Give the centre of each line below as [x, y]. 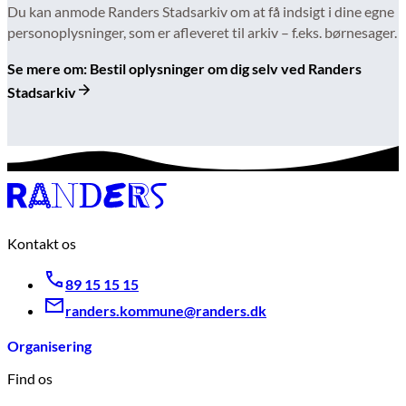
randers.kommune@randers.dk [166, 310]
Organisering [49, 345]
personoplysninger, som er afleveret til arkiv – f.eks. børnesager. [202, 33]
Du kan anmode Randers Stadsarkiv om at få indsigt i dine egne [201, 12]
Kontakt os [42, 243]
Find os [30, 379]
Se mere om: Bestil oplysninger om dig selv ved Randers [184, 68]
